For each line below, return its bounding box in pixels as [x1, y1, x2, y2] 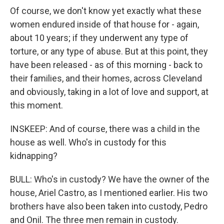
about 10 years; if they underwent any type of [10, 32, 188, 43]
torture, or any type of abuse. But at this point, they [10, 46, 208, 56]
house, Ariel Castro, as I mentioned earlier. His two [10, 187, 207, 198]
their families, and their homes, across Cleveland [10, 73, 202, 83]
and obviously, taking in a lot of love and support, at [10, 86, 208, 97]
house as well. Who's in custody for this [10, 137, 166, 147]
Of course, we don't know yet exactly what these [10, 5, 201, 16]
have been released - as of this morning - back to [10, 59, 202, 70]
